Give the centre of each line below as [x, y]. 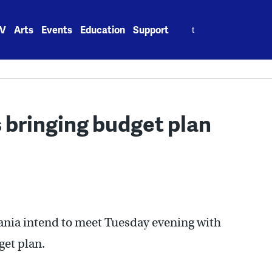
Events [57, 29]
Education [103, 29]
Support [151, 29]
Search [193, 23]
